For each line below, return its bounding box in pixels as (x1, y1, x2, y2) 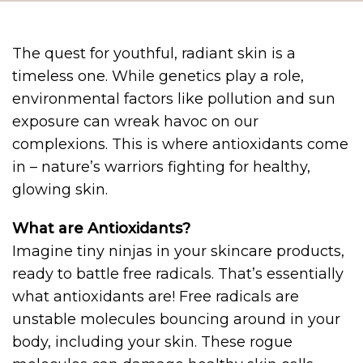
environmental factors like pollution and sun (12, 90, 335, 109)
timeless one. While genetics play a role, (12, 67, 304, 86)
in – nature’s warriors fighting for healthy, (12, 158, 310, 177)
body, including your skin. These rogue (12, 333, 293, 352)
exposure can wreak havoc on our (12, 113, 258, 131)
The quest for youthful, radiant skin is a (12, 45, 296, 63)
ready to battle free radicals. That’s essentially (12, 265, 344, 284)
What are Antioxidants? (12, 220, 190, 238)
